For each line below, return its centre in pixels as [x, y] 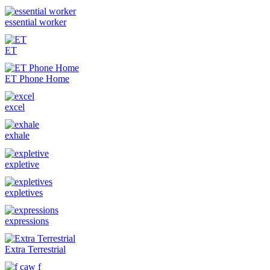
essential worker [36, 22]
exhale [17, 136]
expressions [27, 221]
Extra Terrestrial [35, 250]
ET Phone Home [37, 79]
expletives [24, 192]
